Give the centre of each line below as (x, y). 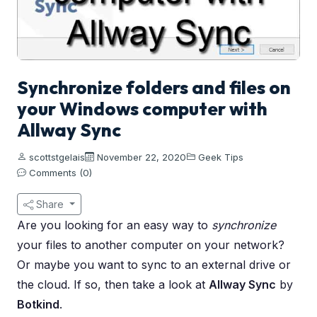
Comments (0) (59, 172)
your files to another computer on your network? (151, 244)
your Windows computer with (142, 108)
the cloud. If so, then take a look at (113, 284)
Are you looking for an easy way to (114, 225)
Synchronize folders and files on (154, 87)
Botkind (38, 304)
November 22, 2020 (140, 157)
